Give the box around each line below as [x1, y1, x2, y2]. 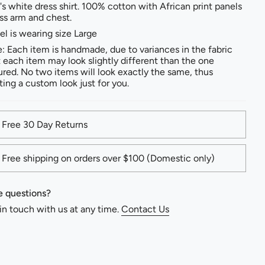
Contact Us [121, 203, 169, 215]
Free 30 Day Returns [2, 118, 88, 130]
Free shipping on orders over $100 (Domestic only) [2, 152, 215, 164]
